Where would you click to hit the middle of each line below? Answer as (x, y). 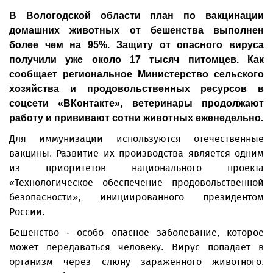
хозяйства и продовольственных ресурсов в (136, 89)
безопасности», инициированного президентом (136, 197)
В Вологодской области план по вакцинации (136, 16)
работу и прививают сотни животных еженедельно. (136, 118)
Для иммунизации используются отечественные (136, 139)
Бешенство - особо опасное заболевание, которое (136, 232)
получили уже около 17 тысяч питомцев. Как (136, 59)
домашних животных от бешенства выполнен (136, 30)
